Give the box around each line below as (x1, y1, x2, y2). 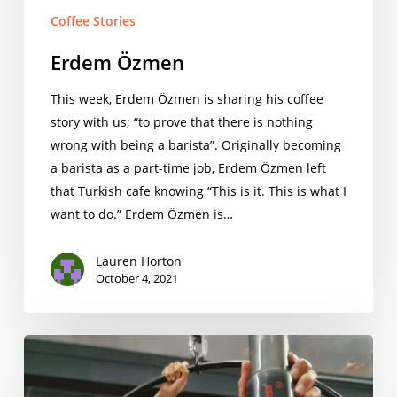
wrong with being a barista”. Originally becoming (50, 136, 341, 154)
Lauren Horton (95, 253, 182, 270)
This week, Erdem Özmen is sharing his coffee (50, 90, 323, 108)
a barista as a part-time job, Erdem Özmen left (50, 160, 326, 177)
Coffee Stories (50, 12, 136, 30)
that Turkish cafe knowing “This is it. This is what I (50, 183, 346, 200)
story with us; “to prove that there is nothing (50, 113, 313, 131)
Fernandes (22, 360, 86, 378)
